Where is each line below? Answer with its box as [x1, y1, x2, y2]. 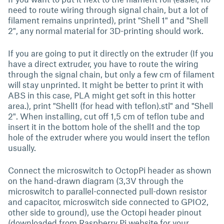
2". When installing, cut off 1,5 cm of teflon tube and [8, 111, 204, 121]
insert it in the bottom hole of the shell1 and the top [8, 121, 200, 131]
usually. [8, 142, 36, 152]
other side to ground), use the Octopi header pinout [8, 207, 201, 217]
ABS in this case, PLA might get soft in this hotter [8, 90, 195, 100]
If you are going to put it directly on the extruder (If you [8, 48, 213, 58]
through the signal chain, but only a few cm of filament [8, 69, 214, 79]
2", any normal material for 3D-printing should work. [8, 25, 203, 35]
